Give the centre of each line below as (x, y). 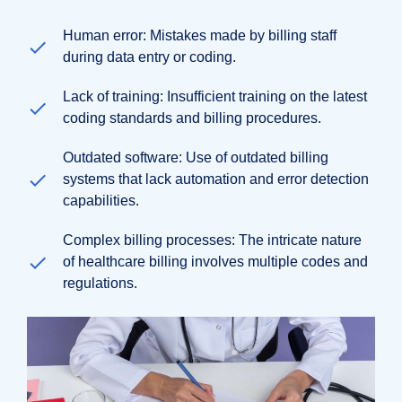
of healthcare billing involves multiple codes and (215, 261)
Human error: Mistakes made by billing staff (200, 35)
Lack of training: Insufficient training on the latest (215, 96)
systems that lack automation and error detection (216, 179)
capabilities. (101, 200)
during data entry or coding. (149, 57)
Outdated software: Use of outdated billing (196, 157)
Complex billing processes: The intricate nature (212, 240)
